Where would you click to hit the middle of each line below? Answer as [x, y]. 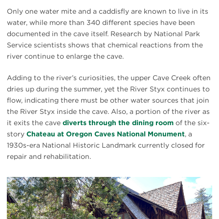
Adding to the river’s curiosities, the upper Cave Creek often [109, 78]
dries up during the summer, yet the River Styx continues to [108, 89]
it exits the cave [35, 123]
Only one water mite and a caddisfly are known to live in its [108, 11]
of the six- [192, 123]
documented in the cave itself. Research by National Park [103, 34]
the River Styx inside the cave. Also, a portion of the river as [108, 112]
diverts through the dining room [118, 123]
